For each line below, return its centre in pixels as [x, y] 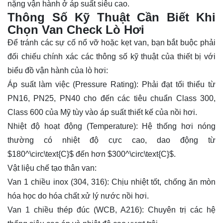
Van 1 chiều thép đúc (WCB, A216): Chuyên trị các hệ [111, 210]
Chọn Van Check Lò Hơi [76, 30]
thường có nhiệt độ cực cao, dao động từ [111, 140]
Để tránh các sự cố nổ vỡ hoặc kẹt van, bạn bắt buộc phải [111, 43]
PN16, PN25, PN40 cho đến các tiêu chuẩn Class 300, [111, 99]
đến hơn [91, 154]
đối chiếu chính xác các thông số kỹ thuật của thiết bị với [111, 57]
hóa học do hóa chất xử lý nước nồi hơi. [78, 196]
